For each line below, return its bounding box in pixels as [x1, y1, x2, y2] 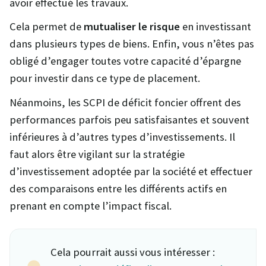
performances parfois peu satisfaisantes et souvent [9, 112, 249, 126]
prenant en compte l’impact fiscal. [9, 198, 172, 213]
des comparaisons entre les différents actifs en [9, 181, 227, 195]
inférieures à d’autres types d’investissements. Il [9, 129, 235, 144]
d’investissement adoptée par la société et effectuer [9, 164, 252, 178]
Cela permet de [9, 20, 84, 34]
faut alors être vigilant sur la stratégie [9, 147, 185, 161]
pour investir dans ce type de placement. [9, 71, 200, 85]
